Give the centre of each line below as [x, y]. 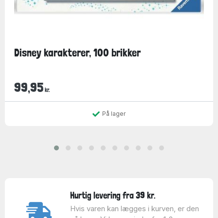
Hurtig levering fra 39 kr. [113, 195]
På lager [114, 114]
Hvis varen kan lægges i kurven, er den [134, 208]
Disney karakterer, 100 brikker [77, 52]
